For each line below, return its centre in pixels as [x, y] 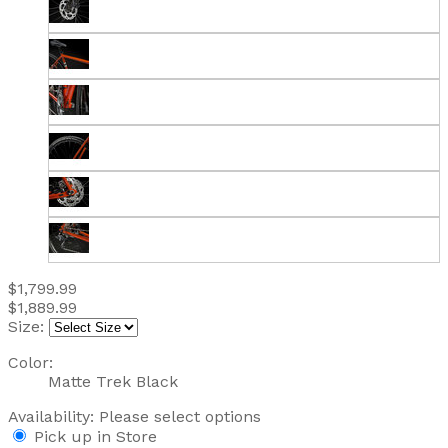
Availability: [53, 416]
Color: [30, 362]
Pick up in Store [95, 436]
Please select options [180, 416]
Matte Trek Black [113, 381]
